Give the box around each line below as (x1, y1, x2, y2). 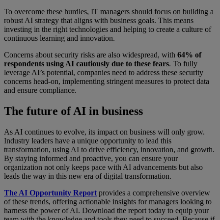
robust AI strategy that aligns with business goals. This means (4, 16, 193, 25)
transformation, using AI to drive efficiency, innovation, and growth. (4, 145, 215, 154)
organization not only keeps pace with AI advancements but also (4, 163, 203, 171)
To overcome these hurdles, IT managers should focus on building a (4, 7, 214, 16)
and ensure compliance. (4, 85, 77, 94)
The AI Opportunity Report (4, 188, 97, 197)
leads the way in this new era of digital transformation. (4, 171, 173, 180)
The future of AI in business (4, 104, 143, 117)
